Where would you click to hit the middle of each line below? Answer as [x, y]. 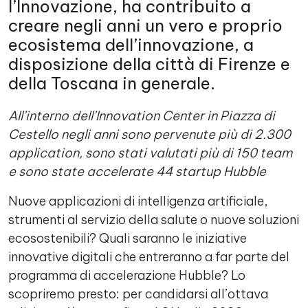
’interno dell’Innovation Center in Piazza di [149, 116]
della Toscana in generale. [116, 83]
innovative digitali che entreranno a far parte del [149, 257]
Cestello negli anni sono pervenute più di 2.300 [150, 134]
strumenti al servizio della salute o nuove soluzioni [154, 220]
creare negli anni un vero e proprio [145, 25]
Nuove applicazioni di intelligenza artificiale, [138, 201]
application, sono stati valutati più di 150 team [150, 153]
